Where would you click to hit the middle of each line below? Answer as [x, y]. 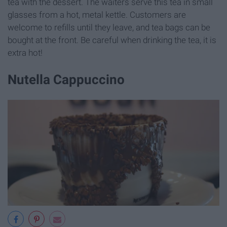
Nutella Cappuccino [66, 80]
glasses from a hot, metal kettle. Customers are [97, 14]
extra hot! [25, 52]
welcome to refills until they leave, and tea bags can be [109, 27]
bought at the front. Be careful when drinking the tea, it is [112, 40]
